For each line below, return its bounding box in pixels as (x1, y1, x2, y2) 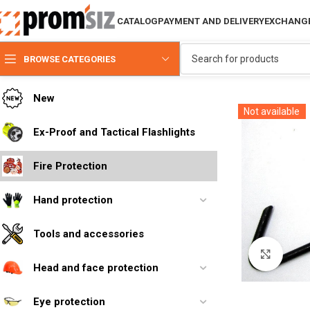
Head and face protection (33, 261, 158, 274)
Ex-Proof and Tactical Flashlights (33, 125, 195, 138)
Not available (243, 106, 300, 117)
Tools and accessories (33, 227, 144, 240)
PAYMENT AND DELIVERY (158, 15, 265, 26)
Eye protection (33, 295, 105, 308)
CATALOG (117, 15, 158, 26)
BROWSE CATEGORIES (24, 53, 116, 64)
